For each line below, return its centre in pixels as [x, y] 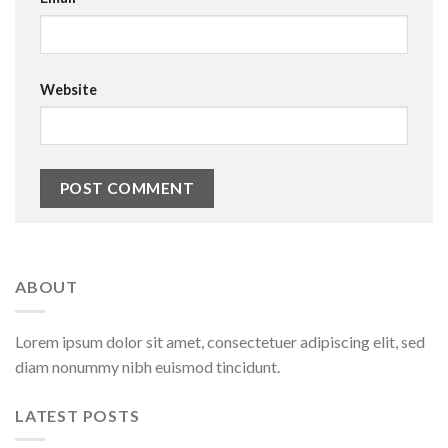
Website [68, 89]
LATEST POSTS [77, 415]
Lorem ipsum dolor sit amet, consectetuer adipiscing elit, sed [220, 341]
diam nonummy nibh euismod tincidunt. [147, 366]
